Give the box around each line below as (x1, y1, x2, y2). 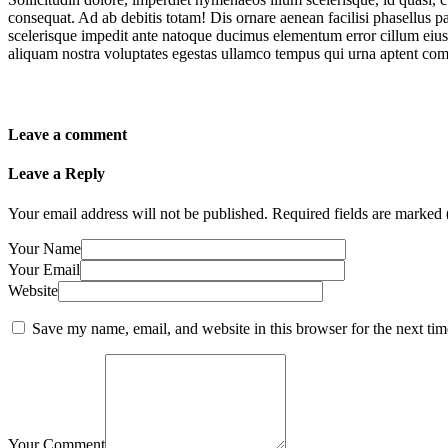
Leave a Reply (8, 165, 105, 183)
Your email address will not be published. (8, 204, 268, 222)
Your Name (8, 239, 81, 257)
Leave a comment (8, 126, 127, 144)
